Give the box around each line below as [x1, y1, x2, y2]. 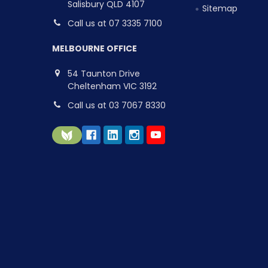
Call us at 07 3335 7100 [67, 17, 162, 29]
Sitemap [202, 2, 238, 15]
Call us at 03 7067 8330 [67, 99, 166, 111]
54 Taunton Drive [67, 67, 140, 80]
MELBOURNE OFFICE [51, 42, 137, 54]
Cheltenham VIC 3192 [67, 80, 157, 92]
